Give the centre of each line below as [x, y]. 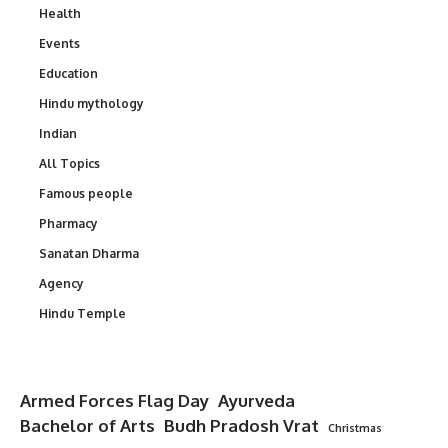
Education [68, 74]
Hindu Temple [82, 314]
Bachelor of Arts [87, 426]
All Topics [69, 164]
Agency [61, 284]
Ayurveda [256, 401]
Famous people [86, 194]
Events [59, 44]
